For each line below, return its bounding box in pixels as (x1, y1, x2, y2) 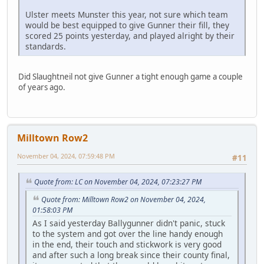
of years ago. (18, 82, 65, 93)
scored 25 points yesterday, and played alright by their (25, 30, 235, 42)
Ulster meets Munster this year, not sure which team (25, 9, 228, 21)
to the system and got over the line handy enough (32, 228, 223, 240)
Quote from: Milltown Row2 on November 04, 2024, (41, 194, 206, 204)
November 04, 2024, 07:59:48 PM (17, 151, 115, 160)
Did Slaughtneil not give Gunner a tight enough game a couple (18, 71, 243, 82)
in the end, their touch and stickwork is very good (32, 239, 222, 250)
